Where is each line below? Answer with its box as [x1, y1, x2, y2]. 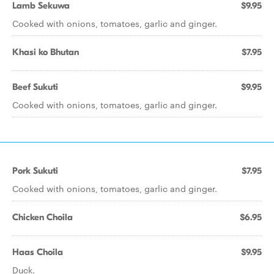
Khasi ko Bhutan [12, 46, 79, 57]
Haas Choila [12, 246, 63, 257]
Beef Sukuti [12, 81, 58, 92]
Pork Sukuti [12, 165, 58, 176]
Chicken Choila [12, 212, 73, 223]
